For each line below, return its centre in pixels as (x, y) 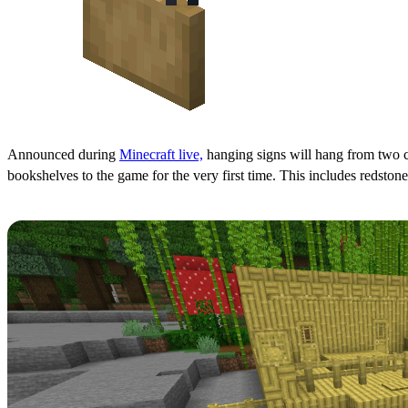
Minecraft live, (161, 154)
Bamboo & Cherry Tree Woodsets (166, 211)
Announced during (63, 154)
